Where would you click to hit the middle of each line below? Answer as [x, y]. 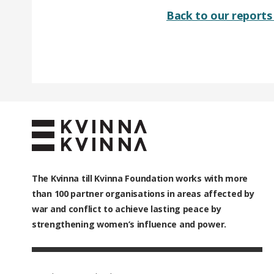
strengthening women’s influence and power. [129, 224]
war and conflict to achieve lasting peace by [127, 209]
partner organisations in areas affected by [161, 194]
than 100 [50, 194]
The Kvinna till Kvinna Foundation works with [129, 179]
